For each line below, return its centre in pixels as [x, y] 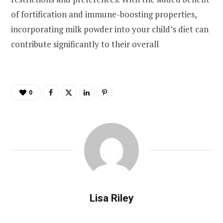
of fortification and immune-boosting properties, [104, 14]
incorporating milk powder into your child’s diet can [110, 29]
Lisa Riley [111, 198]
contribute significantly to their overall [85, 44]
